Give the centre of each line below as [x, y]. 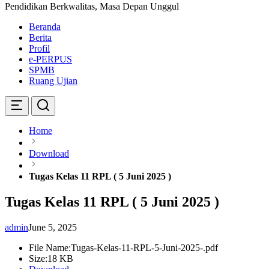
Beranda [45, 27]
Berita [40, 38]
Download [49, 153]
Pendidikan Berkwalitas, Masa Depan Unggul [92, 6]
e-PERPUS [50, 59]
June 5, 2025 [53, 227]
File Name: [50, 247]
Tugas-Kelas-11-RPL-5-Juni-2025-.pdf [144, 247]
